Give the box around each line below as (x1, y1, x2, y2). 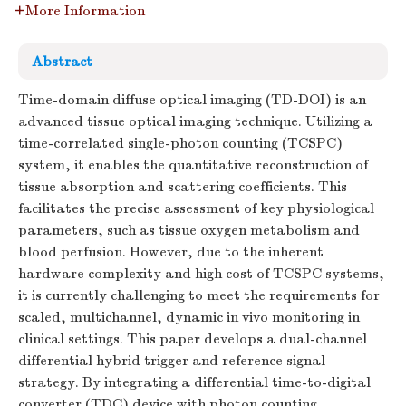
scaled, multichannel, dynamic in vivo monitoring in (18, 309, 360, 325)
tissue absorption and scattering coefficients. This (18, 179, 347, 195)
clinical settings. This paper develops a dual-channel (18, 331, 367, 347)
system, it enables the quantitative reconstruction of (18, 157, 368, 173)
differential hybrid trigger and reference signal (18, 353, 325, 369)
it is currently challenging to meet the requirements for (18, 287, 380, 304)
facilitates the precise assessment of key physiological (18, 200, 374, 217)
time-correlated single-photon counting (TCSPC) (18, 135, 343, 151)
